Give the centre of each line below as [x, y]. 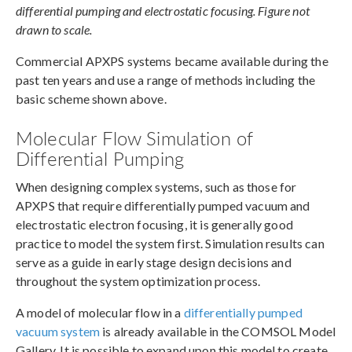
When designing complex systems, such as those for [156, 187]
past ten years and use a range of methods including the [166, 80]
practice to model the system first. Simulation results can [170, 244]
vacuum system [58, 332]
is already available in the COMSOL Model [218, 332]
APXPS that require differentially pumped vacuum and [163, 206]
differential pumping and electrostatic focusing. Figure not [163, 11]
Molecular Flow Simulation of [135, 138]
